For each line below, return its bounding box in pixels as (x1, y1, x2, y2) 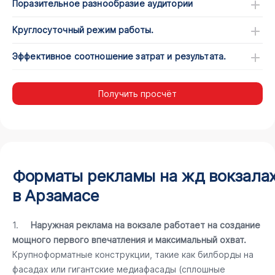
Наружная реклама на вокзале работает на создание (31, 220, 260, 230)
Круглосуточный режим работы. (12, 25, 153, 35)
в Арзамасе (12, 186, 99, 205)
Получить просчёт (98, 88, 177, 99)
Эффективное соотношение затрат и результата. (12, 51, 227, 61)
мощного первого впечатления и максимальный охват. (12, 234, 246, 245)
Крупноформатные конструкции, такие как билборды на (12, 249, 254, 260)
